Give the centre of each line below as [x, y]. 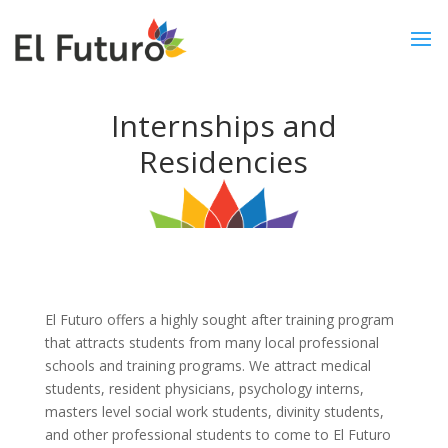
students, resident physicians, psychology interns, [204, 388]
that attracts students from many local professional [211, 342]
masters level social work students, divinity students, [214, 411]
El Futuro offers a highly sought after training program [219, 319]
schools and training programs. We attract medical [207, 365]
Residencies [224, 161]
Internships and [223, 125]
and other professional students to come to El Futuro [217, 434]
